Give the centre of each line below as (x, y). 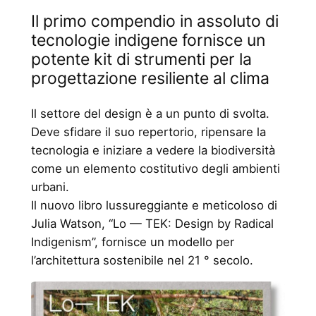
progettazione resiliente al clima (150, 79)
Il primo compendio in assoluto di (154, 22)
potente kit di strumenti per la (141, 60)
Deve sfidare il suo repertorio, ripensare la (148, 132)
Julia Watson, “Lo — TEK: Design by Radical (152, 224)
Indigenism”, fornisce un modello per (132, 242)
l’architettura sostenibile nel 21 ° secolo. (142, 261)
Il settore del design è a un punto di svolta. (150, 114)
